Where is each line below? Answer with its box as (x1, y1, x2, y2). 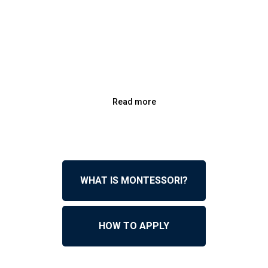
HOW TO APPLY (99, 220, 169, 232)
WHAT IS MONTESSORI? (80, 175, 188, 187)
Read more (112, 97, 156, 107)
